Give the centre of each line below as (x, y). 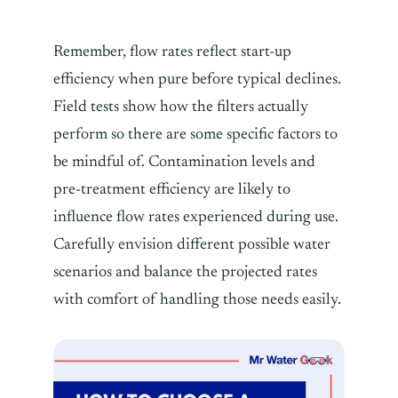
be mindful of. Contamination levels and (184, 162)
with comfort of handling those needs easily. (197, 300)
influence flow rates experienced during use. (196, 217)
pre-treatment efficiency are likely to (172, 190)
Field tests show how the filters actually (181, 107)
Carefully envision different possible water (192, 245)
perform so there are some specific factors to (195, 135)
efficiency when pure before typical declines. (197, 80)
